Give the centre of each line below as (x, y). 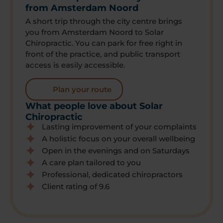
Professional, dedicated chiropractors (112, 175)
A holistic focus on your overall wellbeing (119, 139)
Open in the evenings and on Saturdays (116, 151)
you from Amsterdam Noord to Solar (95, 32)
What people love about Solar (94, 106)
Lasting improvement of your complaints (119, 127)
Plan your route (82, 90)
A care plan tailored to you (92, 163)
